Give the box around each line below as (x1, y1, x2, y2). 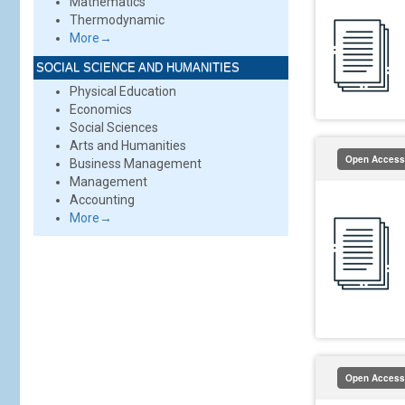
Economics (70, 102, 132, 117)
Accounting (70, 193, 135, 207)
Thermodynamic (70, 13, 165, 27)
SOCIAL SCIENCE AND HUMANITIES (36, 61, 240, 74)
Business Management (70, 156, 202, 171)
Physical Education (70, 84, 176, 99)
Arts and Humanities (70, 138, 186, 153)
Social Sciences (70, 120, 158, 135)
